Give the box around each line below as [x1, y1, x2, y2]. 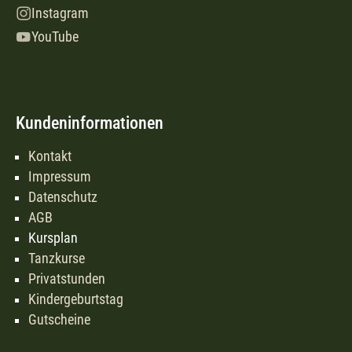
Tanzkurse [28, 250, 85, 266]
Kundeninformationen [16, 112, 163, 133]
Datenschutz [28, 189, 97, 205]
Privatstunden [28, 270, 105, 287]
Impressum [28, 168, 91, 185]
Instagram [31, 5, 89, 21]
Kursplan [28, 229, 78, 246]
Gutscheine [28, 311, 90, 328]
